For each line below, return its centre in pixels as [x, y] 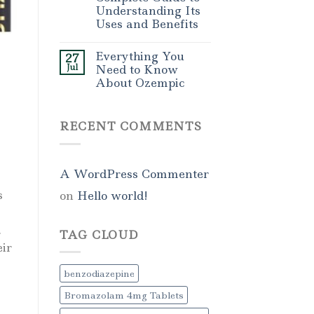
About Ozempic [139, 83]
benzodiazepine [99, 274]
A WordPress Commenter [134, 173]
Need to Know [136, 70]
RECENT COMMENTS [130, 127]
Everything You [139, 56]
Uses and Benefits [146, 24]
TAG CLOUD [99, 234]
